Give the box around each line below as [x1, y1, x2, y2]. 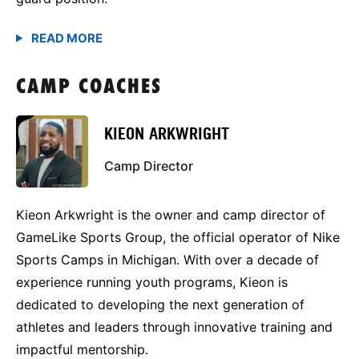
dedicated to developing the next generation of [16, 296, 305, 313]
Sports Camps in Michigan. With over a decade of [16, 251, 319, 268]
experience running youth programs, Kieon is [16, 273, 288, 290]
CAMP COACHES [16, 76, 162, 99]
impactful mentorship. [16, 341, 148, 357]
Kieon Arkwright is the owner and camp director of [16, 206, 325, 223]
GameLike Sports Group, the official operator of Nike [16, 228, 340, 245]
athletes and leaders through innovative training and [16, 318, 333, 335]
